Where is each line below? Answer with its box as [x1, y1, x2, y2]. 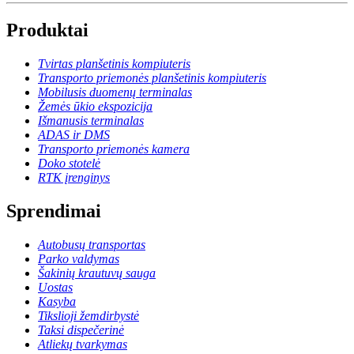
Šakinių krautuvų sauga [38, 266, 156, 281]
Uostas [38, 281, 73, 295]
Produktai [6, 20, 88, 41]
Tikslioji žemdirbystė [38, 309, 139, 323]
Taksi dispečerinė [38, 323, 124, 337]
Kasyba [38, 295, 76, 309]
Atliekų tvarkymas [38, 337, 127, 352]
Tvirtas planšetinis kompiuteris [38, 57, 190, 71]
